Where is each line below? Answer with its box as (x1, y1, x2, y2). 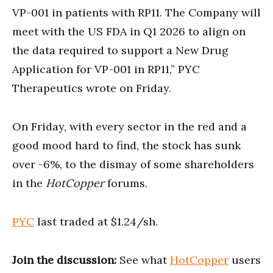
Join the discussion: (12, 252, 116, 267)
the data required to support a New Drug (12, 43, 229, 57)
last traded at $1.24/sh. (34, 214, 158, 229)
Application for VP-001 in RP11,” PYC (12, 62, 200, 76)
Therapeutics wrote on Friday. (12, 80, 171, 95)
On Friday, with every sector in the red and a (12, 119, 247, 133)
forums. (107, 175, 147, 190)
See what (116, 252, 170, 267)
